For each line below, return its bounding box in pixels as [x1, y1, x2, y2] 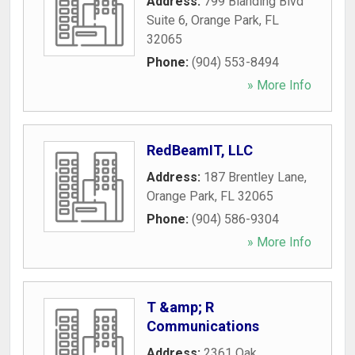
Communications [147, 318, 259, 334]
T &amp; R [147, 299, 214, 315]
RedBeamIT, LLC [147, 142, 253, 158]
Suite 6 [147, 13, 185, 28]
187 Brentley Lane [204, 170, 304, 185]
